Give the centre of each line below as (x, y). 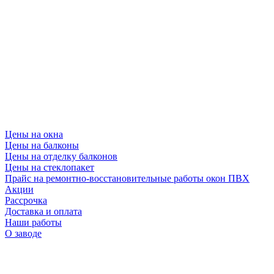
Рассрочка (26, 201)
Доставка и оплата (43, 212)
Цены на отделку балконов (61, 157)
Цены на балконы (42, 146)
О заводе (23, 234)
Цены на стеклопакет (50, 168)
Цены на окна (34, 135)
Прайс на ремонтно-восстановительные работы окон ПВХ (127, 179)
